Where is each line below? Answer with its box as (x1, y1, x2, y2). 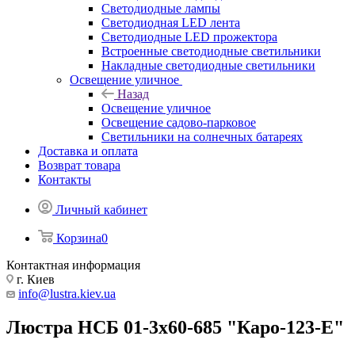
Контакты (38, 173, 91, 186)
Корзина (56, 231, 101, 245)
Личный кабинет (55, 203, 147, 216)
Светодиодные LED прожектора (101, 30, 277, 44)
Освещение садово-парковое (101, 116, 256, 129)
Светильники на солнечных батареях (101, 130, 303, 143)
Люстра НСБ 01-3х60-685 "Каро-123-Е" (6, 316, 344, 338)
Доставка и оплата (38, 144, 138, 158)
